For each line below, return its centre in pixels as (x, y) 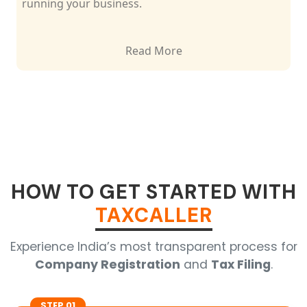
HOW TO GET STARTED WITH (153, 192)
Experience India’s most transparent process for (153, 247)
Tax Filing (241, 265)
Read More (187, 51)
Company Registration (107, 265)
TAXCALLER (153, 216)
